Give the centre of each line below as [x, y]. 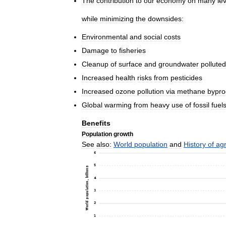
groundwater [179, 64]
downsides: [166, 18]
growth [123, 134]
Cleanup [95, 64]
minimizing [117, 18]
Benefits [96, 123]
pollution [151, 91]
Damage [95, 50]
